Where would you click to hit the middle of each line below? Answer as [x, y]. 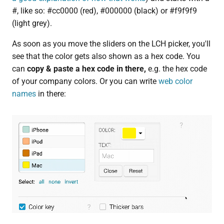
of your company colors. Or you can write [85, 81]
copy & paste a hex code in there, [86, 68]
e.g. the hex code [176, 68]
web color [175, 81]
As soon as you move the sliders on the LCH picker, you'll [111, 43]
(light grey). [32, 23]
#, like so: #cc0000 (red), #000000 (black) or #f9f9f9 [104, 10]
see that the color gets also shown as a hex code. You [106, 56]
